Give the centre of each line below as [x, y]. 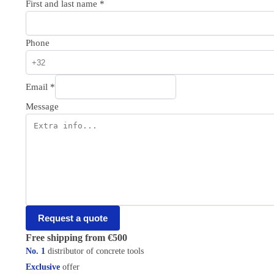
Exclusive [43, 267]
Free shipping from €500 [76, 238]
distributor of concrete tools [94, 251]
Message [42, 107]
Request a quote [72, 218]
